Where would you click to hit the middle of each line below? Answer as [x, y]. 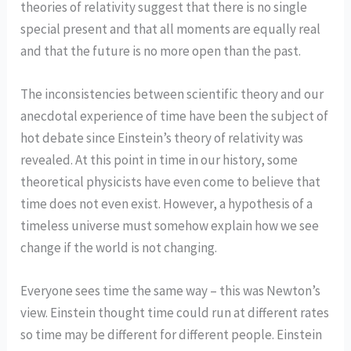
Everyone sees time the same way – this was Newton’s [171, 291]
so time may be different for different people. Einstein [172, 335]
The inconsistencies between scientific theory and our [172, 94]
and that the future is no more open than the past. [161, 51]
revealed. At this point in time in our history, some [159, 160]
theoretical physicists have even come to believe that [171, 182]
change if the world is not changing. [119, 248]
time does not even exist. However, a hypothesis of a [167, 204]
